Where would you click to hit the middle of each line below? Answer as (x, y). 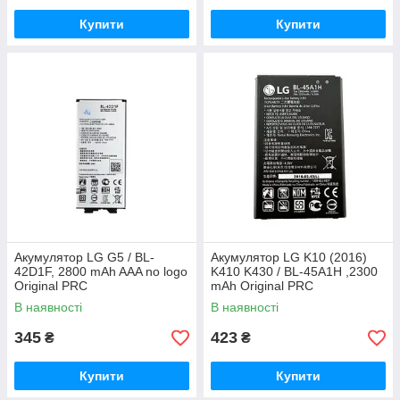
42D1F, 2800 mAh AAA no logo (101, 271)
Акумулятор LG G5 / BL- (84, 257)
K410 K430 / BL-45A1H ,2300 (294, 271)
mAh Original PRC (262, 286)
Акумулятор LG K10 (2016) (289, 257)
